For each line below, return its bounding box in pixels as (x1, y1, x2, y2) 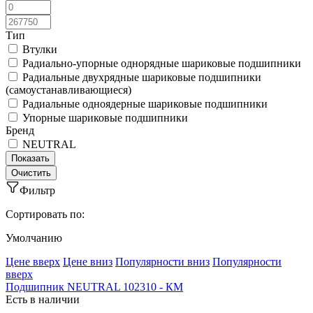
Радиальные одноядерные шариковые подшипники (22, 97, 268, 110)
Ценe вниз (63, 255, 112, 268)
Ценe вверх (6, 255, 60, 268)
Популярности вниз (115, 255, 210, 268)
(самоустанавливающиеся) (6, 83, 131, 96)
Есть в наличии (6, 293, 80, 305)
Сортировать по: (6, 208, 85, 220)
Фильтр (20, 184, 55, 196)
